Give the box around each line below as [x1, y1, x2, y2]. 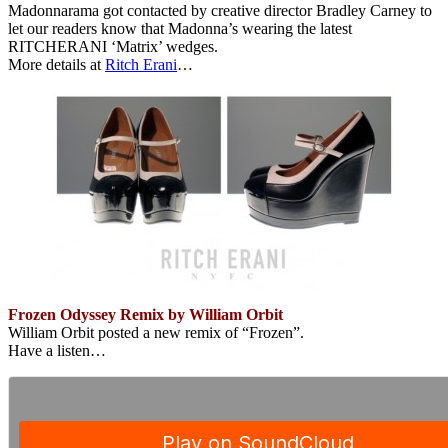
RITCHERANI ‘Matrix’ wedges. [8, 37, 218, 55]
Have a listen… [8, 341, 106, 359]
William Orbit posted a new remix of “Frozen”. [8, 323, 304, 341]
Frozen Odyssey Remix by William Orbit [8, 305, 283, 323]
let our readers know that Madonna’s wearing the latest [8, 19, 352, 37]
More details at [8, 55, 105, 73]
